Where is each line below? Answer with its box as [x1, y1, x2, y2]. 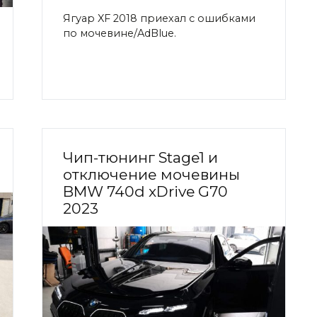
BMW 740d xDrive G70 [63, 183, 228, 201]
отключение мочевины [63, 166, 240, 184]
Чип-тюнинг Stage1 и [63, 149, 218, 167]
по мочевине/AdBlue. [63, 26, 176, 40]
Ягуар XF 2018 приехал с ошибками [63, 11, 255, 25]
